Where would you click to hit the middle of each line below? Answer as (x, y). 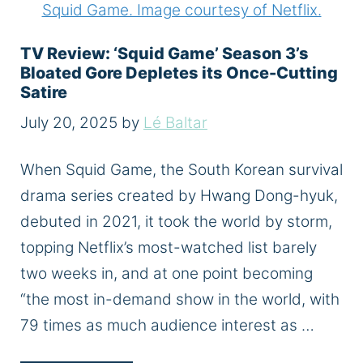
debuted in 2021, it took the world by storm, (176, 221)
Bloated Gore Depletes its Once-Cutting (179, 73)
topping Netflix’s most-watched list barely (169, 247)
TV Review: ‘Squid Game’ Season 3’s (164, 53)
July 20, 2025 (69, 123)
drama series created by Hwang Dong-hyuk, (179, 195)
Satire (44, 92)
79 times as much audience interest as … (167, 325)
